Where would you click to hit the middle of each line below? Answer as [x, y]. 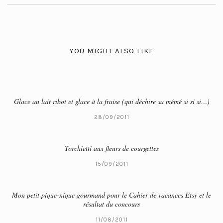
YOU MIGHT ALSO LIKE [111, 51]
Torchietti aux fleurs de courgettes [111, 148]
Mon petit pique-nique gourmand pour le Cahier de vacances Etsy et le [111, 195]
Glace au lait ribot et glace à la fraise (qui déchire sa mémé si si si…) [111, 101]
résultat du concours [111, 204]
